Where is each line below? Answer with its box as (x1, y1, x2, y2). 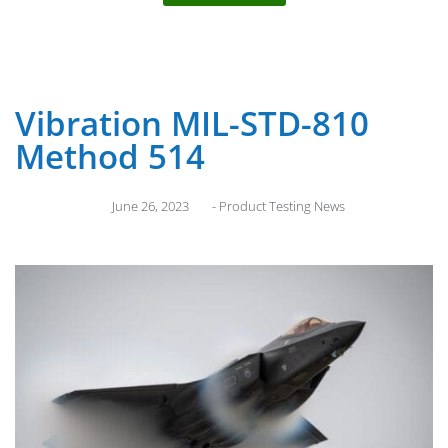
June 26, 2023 (111, 196, 189, 215)
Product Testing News (218, 196, 345, 215)
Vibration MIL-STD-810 (15, 100, 369, 146)
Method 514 (15, 133, 205, 179)
